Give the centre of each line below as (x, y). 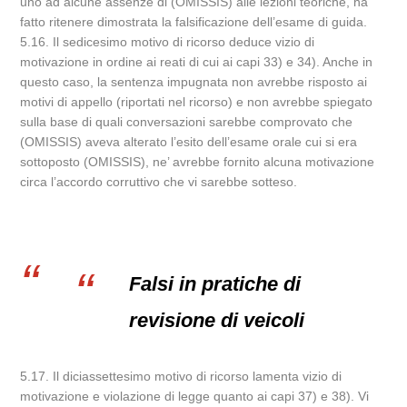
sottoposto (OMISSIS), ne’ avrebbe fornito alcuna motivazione (198, 162)
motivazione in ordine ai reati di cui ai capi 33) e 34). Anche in (197, 62)
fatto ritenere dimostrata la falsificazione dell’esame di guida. (194, 22)
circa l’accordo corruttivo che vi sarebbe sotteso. (159, 182)
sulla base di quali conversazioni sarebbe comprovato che (187, 122)
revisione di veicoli (217, 320)
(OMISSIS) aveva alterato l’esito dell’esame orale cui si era (189, 142)
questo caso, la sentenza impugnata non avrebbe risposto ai (194, 82)
